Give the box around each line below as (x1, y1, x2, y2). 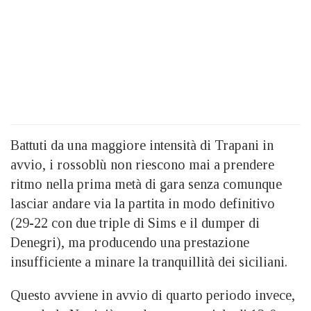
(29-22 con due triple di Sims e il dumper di (10, 215, 260, 231)
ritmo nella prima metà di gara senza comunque (10, 176, 282, 192)
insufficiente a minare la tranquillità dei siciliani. (10, 254, 287, 270)
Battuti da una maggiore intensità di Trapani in (10, 137, 274, 153)
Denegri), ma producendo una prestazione (10, 235, 249, 251)
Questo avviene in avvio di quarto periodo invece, (10, 287, 295, 303)
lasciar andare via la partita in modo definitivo (10, 196, 275, 212)
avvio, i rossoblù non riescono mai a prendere (10, 157, 274, 173)
